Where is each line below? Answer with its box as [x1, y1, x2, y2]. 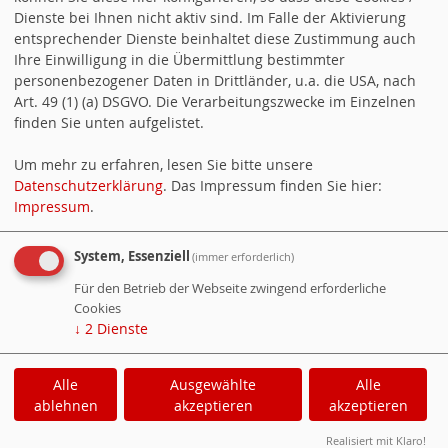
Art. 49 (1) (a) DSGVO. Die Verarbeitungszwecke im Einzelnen [14, 91, 416, 111]
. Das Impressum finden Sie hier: [163, 175, 382, 195]
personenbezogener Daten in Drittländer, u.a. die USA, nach [14, 70, 416, 90]
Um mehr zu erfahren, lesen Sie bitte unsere [14, 154, 313, 174]
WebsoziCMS [113, 400, 200, 420]
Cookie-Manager [225, 400, 335, 420]
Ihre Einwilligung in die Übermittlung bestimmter [14, 49, 345, 69]
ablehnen [33, 395, 98, 415]
